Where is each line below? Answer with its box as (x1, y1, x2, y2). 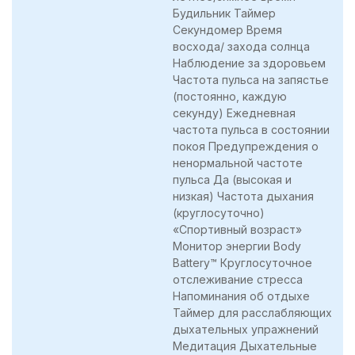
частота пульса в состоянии (173, 122, 330, 136)
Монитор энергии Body (173, 239, 301, 253)
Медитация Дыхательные (173, 338, 317, 353)
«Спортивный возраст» (173, 222, 302, 236)
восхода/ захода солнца (173, 39, 310, 53)
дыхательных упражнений (173, 322, 319, 336)
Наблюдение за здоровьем (173, 55, 326, 70)
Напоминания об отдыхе (173, 288, 310, 303)
